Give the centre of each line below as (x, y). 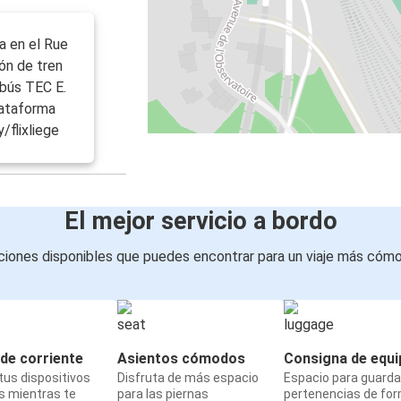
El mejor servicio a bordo (200, 222)
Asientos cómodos (181, 359)
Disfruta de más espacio (188, 378)
